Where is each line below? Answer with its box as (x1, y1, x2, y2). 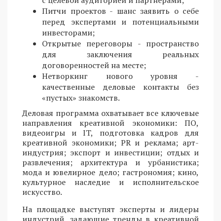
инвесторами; (42, 27, 95, 38)
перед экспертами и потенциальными (42, 16, 199, 28)
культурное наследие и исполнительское (22, 177, 199, 188)
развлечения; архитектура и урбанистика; (22, 157, 199, 168)
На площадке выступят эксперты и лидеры (22, 204, 199, 215)
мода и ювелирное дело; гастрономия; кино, (22, 167, 199, 178)
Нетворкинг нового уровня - (42, 71, 199, 82)
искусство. (22, 186, 62, 198)
